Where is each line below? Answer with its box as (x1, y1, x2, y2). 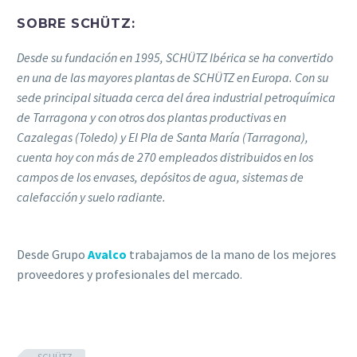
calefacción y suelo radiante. (17, 188, 166, 205)
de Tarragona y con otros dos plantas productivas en (17, 108, 286, 125)
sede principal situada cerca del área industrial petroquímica (17, 88, 335, 105)
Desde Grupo (17, 246, 88, 263)
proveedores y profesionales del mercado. (17, 266, 242, 283)
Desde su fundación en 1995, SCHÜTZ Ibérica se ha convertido (17, 49, 333, 65)
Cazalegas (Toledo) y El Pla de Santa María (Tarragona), (17, 128, 308, 145)
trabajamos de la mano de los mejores (127, 246, 336, 263)
